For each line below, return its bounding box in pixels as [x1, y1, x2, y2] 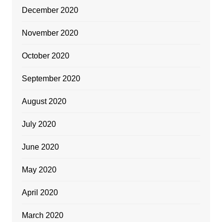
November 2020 [21, 29, 78, 38]
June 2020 [21, 143, 59, 152]
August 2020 [21, 97, 66, 106]
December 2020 [21, 6, 78, 15]
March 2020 [21, 211, 63, 220]
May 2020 [21, 166, 56, 174]
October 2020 [21, 52, 69, 60]
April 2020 [21, 188, 58, 197]
